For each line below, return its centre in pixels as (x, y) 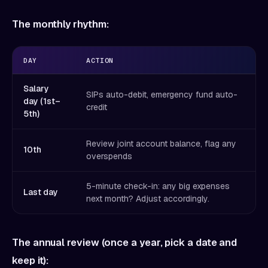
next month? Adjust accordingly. (148, 199)
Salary (36, 89)
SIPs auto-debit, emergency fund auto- (162, 95)
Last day (41, 192)
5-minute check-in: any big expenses (158, 186)
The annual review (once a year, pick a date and (125, 242)
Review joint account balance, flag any (161, 144)
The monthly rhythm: (61, 24)
